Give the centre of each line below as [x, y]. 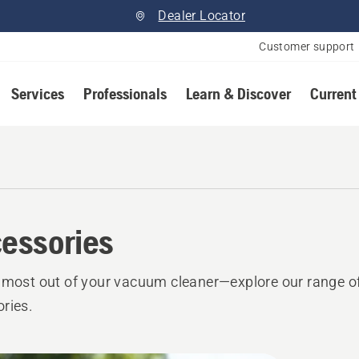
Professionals [125, 93]
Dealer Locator [202, 16]
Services [37, 93]
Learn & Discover [238, 93]
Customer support [307, 46]
